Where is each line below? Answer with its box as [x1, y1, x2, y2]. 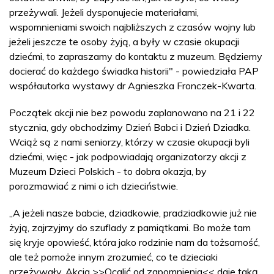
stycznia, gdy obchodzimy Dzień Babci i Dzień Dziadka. [9, 120, 251, 133]
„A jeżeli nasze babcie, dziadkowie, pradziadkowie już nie [9, 206, 257, 219]
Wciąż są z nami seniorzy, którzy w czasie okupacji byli [9, 135, 250, 148]
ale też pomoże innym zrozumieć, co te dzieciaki [9, 250, 218, 263]
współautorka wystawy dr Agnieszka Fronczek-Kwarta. [9, 79, 256, 92]
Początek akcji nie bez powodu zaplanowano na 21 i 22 [9, 106, 255, 119]
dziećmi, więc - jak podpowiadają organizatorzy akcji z [9, 150, 246, 163]
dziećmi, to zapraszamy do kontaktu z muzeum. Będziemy [9, 50, 262, 62]
